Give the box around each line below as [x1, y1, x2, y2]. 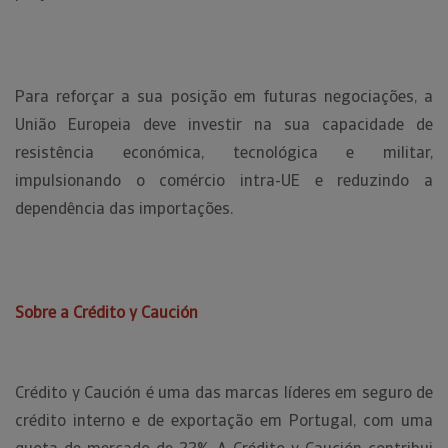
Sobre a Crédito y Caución [15, 302, 198, 323]
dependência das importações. [15, 198, 233, 219]
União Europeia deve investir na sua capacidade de [15, 114, 433, 135]
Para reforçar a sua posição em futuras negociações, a [15, 86, 433, 107]
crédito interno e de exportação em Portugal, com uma [15, 410, 433, 431]
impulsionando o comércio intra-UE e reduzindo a [15, 170, 433, 191]
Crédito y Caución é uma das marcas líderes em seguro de [15, 382, 433, 403]
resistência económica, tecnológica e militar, [15, 142, 433, 163]
